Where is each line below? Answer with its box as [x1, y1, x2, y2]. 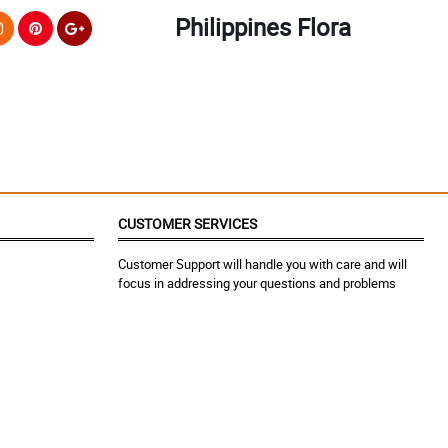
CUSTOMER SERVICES [118, 214, 257, 234]
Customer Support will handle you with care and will [118, 255, 407, 274]
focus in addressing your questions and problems [118, 274, 396, 293]
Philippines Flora [174, 11, 351, 44]
